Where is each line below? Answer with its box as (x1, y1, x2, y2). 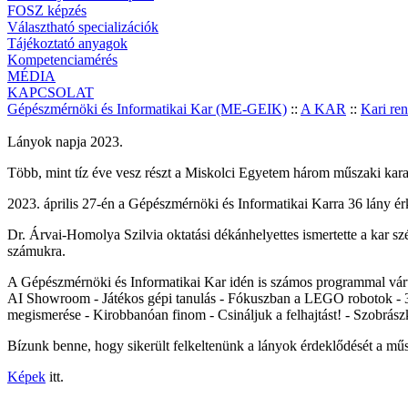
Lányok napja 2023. (7, 134, 123, 149)
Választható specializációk (7, 19, 158, 35)
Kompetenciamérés (7, 52, 117, 67)
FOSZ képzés (7, 3, 87, 18)
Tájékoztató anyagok (7, 36, 127, 51)
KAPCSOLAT (7, 85, 94, 100)
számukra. (7, 243, 66, 259)
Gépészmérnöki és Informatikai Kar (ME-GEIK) (7, 101, 287, 117)
